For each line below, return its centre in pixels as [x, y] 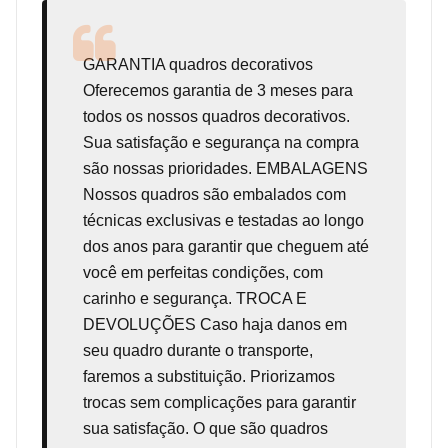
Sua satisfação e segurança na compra [221, 142]
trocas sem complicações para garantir [219, 402]
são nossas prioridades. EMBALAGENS [225, 168]
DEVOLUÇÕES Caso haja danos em [215, 324]
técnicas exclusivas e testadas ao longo [223, 220]
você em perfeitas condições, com [203, 272]
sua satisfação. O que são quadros [205, 428]
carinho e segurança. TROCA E [195, 298]
